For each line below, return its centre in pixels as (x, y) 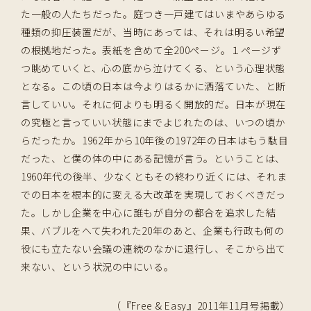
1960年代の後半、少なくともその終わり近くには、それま (154, 176)
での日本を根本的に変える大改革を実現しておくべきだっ (153, 194)
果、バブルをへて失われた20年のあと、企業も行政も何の (152, 230)
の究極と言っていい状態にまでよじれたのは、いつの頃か (153, 122)
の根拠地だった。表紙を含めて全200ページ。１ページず (151, 50)
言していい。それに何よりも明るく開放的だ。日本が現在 (153, 104)
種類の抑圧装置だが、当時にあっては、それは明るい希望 (153, 32)
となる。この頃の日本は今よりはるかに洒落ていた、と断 (153, 86)
